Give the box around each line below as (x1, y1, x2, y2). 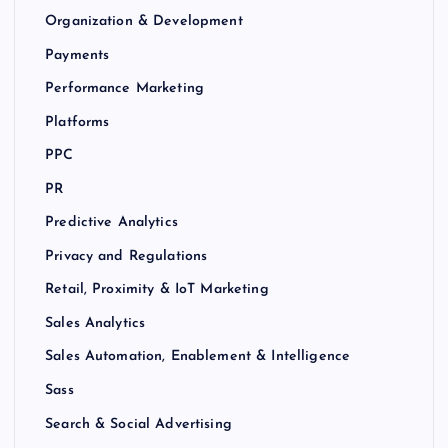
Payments (45, 47, 110, 63)
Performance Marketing (45, 80, 205, 96)
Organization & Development (45, 13, 243, 29)
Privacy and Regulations (45, 248, 208, 264)
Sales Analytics (45, 315, 146, 331)
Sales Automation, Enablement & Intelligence (45, 349, 351, 365)
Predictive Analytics (45, 214, 178, 230)
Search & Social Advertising (45, 416, 232, 432)
